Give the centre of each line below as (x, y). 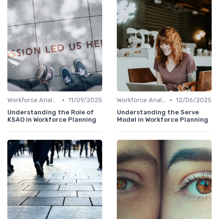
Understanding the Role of (51, 112)
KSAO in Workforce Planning (52, 120)
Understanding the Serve (158, 112)
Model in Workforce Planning (163, 120)
